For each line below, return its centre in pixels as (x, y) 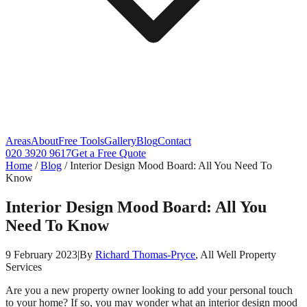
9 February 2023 (41, 254)
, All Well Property (236, 254)
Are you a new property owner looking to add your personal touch (149, 290)
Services (24, 267)
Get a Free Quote (109, 153)
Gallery (120, 141)
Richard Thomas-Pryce (145, 254)
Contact (174, 141)
